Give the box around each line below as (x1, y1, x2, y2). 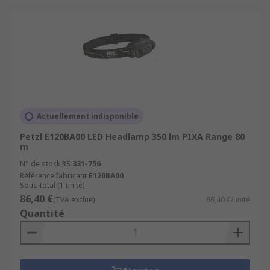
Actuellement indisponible (37, 111, 139, 121)
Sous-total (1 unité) (20, 180, 84, 190)
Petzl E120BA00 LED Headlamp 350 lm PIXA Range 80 (20, 131, 245, 142)
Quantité (20, 207, 64, 220)
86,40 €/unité (206, 195, 250, 205)
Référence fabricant (20, 171, 87, 181)
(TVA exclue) (53, 195, 95, 205)
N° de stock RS (20, 159, 71, 169)
